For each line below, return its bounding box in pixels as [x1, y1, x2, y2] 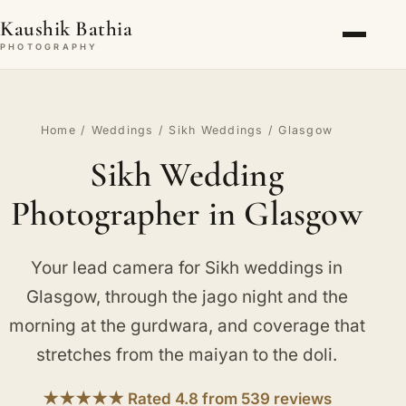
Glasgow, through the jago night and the [25, 285, 348, 307]
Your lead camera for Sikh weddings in [31, 256, 343, 278]
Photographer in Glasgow [11, 192, 362, 235]
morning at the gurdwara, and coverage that [8, 314, 365, 336]
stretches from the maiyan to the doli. [36, 343, 338, 365]
